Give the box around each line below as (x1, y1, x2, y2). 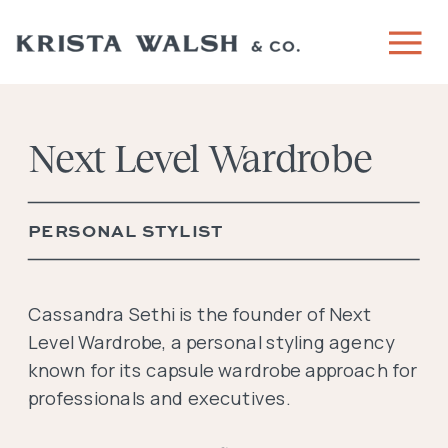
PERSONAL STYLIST (28, 218, 224, 243)
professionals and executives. (28, 385, 295, 411)
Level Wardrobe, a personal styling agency (28, 329, 395, 355)
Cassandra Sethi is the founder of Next (28, 301, 372, 327)
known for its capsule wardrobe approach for (28, 357, 418, 383)
